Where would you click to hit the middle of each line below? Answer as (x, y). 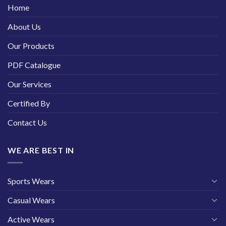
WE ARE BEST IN (41, 150)
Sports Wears (31, 181)
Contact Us (27, 123)
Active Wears (31, 219)
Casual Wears (31, 200)
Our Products (31, 46)
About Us (24, 27)
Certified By (29, 103)
